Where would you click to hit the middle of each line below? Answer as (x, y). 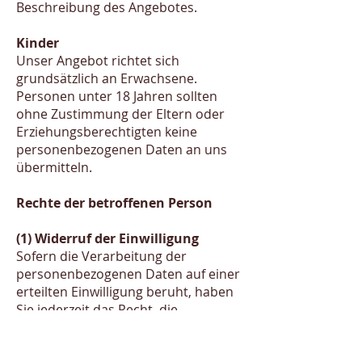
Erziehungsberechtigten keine (107, 132)
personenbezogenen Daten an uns (122, 149)
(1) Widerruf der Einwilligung (107, 238)
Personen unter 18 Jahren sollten (117, 96)
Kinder (38, 43)
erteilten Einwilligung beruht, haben (125, 292)
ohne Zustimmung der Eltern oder (120, 114)
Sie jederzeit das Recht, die (97, 309)
